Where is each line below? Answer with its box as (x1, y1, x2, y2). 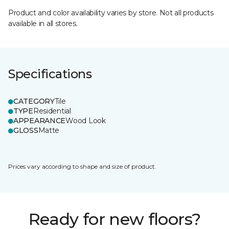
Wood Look (65, 116, 106, 125)
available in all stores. (8, 19, 78, 28)
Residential (33, 106, 71, 116)
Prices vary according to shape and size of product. (8, 163, 156, 170)
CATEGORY (13, 97, 55, 106)
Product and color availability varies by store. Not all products (8, 8, 214, 17)
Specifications (8, 66, 92, 81)
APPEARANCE (13, 116, 66, 125)
